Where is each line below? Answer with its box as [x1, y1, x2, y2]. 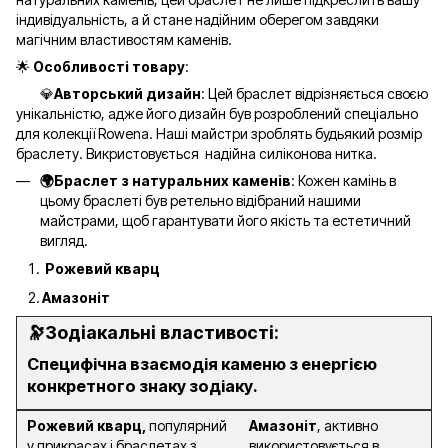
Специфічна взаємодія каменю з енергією [27, 353, 377, 374]
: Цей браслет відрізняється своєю [201, 84, 428, 102]
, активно [317, 417, 378, 435]
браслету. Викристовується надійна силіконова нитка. [16, 144, 380, 162]
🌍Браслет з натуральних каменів [40, 171, 291, 189]
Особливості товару [33, 57, 185, 75]
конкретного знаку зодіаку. [27, 375, 258, 396]
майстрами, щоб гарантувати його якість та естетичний [40, 211, 411, 229]
